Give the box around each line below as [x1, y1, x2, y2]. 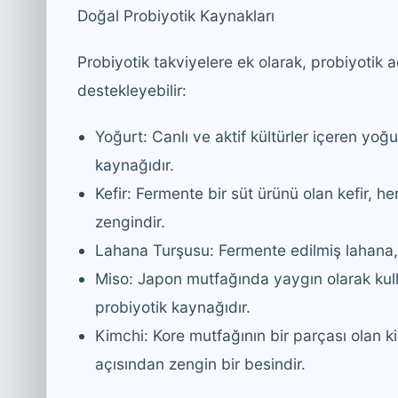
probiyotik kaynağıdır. [95, 297, 251, 316]
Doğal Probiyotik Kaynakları [77, 5, 275, 25]
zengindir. [95, 211, 165, 231]
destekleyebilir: [77, 80, 187, 99]
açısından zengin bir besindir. [95, 354, 306, 373]
